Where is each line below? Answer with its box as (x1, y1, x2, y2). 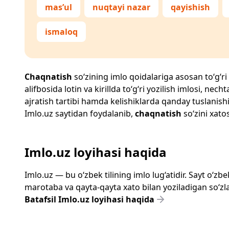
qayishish (171, 2, 210, 13)
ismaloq (45, 26, 78, 37)
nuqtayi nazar (93, 2, 150, 13)
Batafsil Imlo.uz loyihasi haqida (25, 194, 154, 205)
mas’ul (45, 2, 72, 13)
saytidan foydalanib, (53, 108, 135, 119)
